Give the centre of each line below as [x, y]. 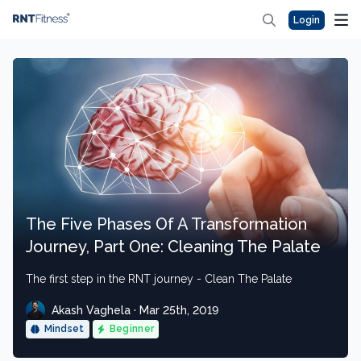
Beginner [132, 329]
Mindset [64, 329]
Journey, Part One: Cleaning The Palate [173, 247]
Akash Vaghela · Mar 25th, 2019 [135, 310]
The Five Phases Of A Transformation [166, 224]
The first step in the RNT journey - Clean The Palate [159, 279]
